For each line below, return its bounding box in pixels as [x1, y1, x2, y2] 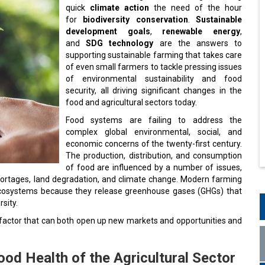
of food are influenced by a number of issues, [66, 160, 242, 170]
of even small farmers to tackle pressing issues [66, 60, 242, 69]
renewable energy [162, 24, 241, 34]
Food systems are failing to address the [66, 113, 242, 122]
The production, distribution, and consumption [66, 148, 242, 158]
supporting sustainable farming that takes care [66, 48, 242, 57]
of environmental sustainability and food [66, 72, 242, 81]
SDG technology [86, 36, 154, 46]
